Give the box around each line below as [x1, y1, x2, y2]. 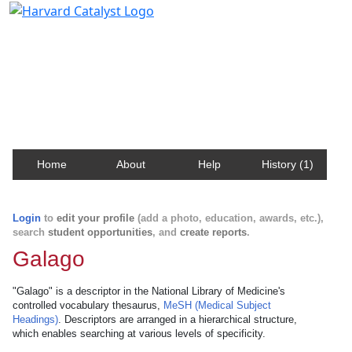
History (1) [262, 158, 313, 170]
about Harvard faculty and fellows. [19, 64, 224, 82]
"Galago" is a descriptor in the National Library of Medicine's [13, 285, 285, 297]
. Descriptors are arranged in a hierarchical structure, [58, 313, 297, 325]
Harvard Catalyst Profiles [19, 24, 199, 46]
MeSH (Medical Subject [163, 299, 271, 311]
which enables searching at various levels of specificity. [13, 328, 266, 339]
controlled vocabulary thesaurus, [13, 299, 163, 311]
